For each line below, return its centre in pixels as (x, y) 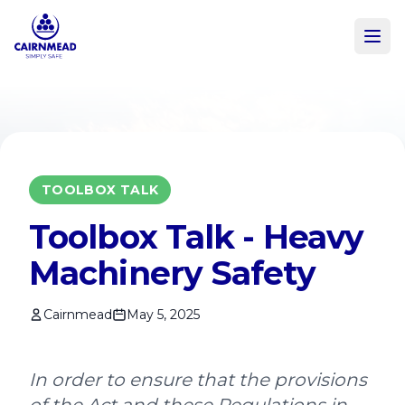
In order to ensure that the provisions (198, 380)
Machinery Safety (172, 273)
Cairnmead (78, 315)
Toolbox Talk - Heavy (197, 237)
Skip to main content (89, 17)
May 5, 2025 (163, 315)
